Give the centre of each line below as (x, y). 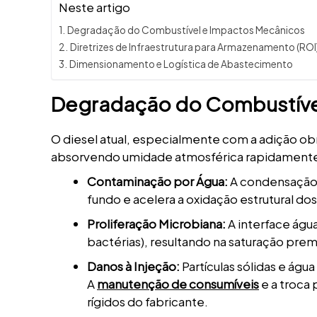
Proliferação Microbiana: (156, 224)
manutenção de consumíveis (178, 284)
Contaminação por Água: (157, 181)
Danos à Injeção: (133, 266)
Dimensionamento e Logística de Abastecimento (181, 64)
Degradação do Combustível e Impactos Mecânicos (186, 30)
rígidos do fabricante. (148, 302)
